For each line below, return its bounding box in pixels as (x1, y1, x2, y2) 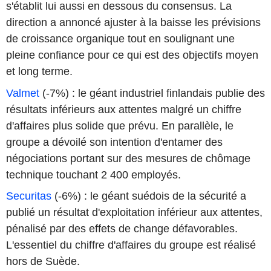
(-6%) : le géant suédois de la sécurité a (51, 190, 246, 203)
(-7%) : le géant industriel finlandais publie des (39, 87, 265, 99)
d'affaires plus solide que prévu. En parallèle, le (6, 119, 233, 132)
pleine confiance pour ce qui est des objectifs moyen (6, 49, 258, 62)
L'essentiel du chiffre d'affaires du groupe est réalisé (6, 239, 256, 252)
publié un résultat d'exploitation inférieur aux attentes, (6, 206, 263, 219)
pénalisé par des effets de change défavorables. (6, 223, 238, 235)
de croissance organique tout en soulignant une (6, 33, 235, 45)
